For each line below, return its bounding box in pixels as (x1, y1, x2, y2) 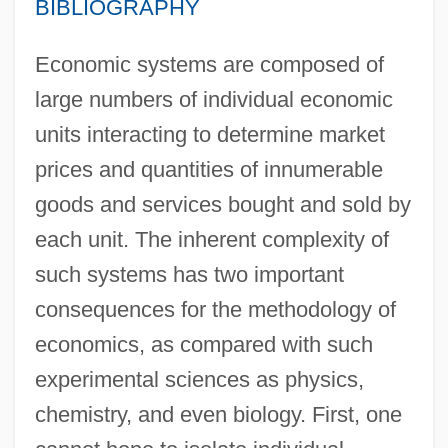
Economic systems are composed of (34, 51, 384, 77)
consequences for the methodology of (34, 296, 396, 322)
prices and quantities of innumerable (34, 156, 383, 182)
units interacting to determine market (34, 121, 385, 147)
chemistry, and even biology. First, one (34, 401, 402, 427)
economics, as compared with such (34, 331, 373, 357)
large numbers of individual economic (34, 86, 393, 112)
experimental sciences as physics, (34, 366, 364, 392)
